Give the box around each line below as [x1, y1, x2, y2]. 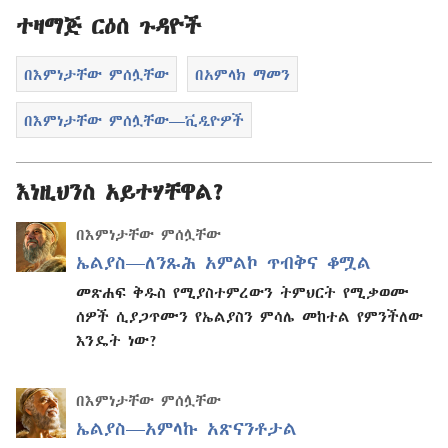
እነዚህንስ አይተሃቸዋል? [16, 180, 225, 205]
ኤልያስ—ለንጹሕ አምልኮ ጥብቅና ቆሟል [76, 253, 371, 273]
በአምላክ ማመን [194, 66, 290, 83]
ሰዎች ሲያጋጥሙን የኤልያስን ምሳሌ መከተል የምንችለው [76, 308, 423, 325]
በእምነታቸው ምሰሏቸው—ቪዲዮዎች [24, 111, 244, 128]
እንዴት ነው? [76, 332, 158, 349]
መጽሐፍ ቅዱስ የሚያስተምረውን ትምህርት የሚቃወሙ [76, 284, 409, 301]
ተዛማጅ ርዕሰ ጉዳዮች [16, 14, 201, 39]
